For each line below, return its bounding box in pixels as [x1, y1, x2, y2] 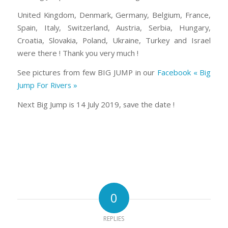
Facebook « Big [157, 67, 211, 78]
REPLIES [103, 214, 125, 223]
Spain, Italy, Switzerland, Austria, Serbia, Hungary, [17, 22, 211, 33]
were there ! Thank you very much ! [17, 48, 138, 59]
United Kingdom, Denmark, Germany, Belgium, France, [17, 10, 211, 20]
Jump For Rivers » [17, 80, 77, 91]
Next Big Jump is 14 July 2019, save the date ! [17, 99, 175, 109]
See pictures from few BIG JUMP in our [17, 67, 158, 78]
